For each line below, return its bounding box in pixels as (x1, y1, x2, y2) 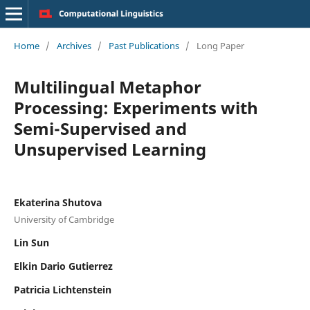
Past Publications (108, 39, 179, 52)
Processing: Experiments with (13, 95, 258, 119)
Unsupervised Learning (13, 137, 206, 161)
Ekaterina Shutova (13, 195, 102, 209)
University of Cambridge (13, 212, 114, 226)
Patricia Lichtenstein (13, 282, 111, 296)
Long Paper (196, 39, 244, 52)
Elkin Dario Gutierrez (13, 259, 113, 273)
